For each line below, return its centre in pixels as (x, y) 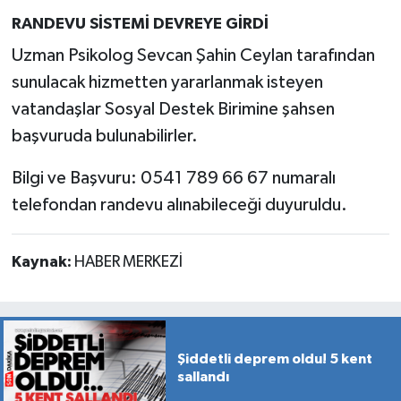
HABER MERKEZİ (128, 262)
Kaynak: (43, 262)
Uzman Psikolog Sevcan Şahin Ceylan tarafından (193, 55)
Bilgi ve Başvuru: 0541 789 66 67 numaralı (173, 178)
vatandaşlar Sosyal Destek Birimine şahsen (173, 109)
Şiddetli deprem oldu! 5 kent (274, 358)
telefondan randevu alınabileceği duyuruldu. (179, 205)
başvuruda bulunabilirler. (104, 136)
